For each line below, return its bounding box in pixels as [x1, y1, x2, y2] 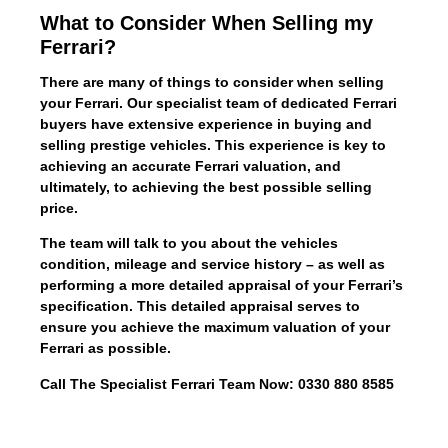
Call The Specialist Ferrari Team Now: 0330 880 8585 [40, 375, 394, 392]
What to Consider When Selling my [40, 11, 373, 34]
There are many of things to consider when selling [40, 73, 384, 90]
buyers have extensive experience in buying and [40, 115, 372, 132]
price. [40, 199, 78, 216]
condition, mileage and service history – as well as [40, 256, 385, 273]
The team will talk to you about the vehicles [40, 235, 338, 252]
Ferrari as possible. [40, 340, 171, 357]
